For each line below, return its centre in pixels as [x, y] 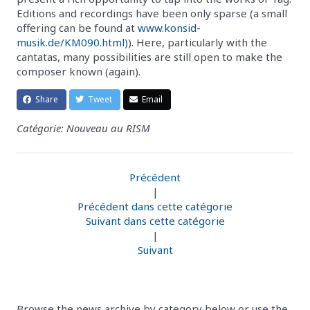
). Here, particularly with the [198, 42]
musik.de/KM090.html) [72, 42]
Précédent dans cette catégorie [155, 206]
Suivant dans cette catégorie [155, 220]
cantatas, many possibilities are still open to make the [149, 56]
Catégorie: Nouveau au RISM [83, 128]
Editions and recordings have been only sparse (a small [152, 13]
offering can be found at [77, 27]
